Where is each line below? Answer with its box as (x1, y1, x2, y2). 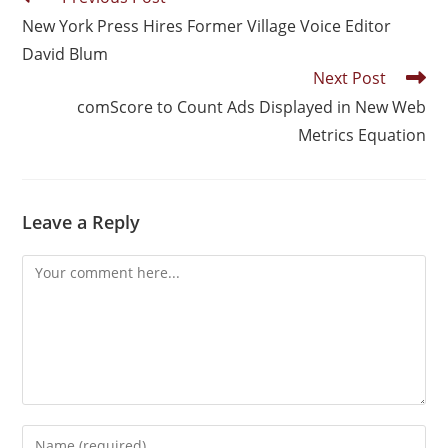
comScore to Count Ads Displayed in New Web (76, 96, 426, 118)
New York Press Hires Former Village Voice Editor (22, 15, 392, 37)
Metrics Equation (297, 124, 426, 146)
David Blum (22, 43, 109, 65)
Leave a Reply (22, 210, 141, 234)
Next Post (312, 67, 386, 89)
